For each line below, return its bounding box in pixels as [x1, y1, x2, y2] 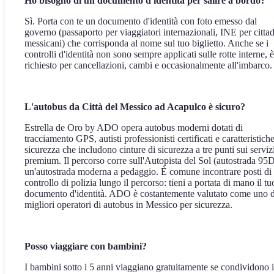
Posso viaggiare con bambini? [24, 241, 147, 251]
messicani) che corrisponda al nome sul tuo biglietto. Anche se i [24, 38, 268, 48]
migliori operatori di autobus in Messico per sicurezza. [24, 199, 232, 210]
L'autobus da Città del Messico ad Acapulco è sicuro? [24, 102, 245, 112]
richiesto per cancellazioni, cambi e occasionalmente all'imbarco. [24, 60, 272, 70]
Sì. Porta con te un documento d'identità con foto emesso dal [24, 16, 257, 26]
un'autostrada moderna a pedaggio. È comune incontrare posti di [24, 166, 272, 177]
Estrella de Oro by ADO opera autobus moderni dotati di [24, 122, 243, 133]
